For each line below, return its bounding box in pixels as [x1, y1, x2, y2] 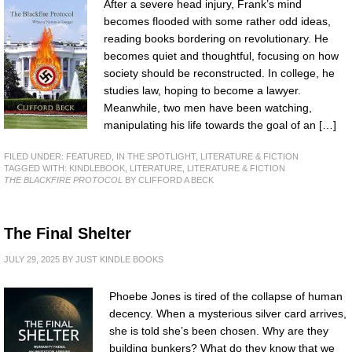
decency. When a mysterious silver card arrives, [109, 307, 346, 321]
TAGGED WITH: [4, 163, 69, 174]
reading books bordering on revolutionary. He [104, 31, 328, 45]
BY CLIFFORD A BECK [123, 175, 214, 185]
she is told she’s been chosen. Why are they [109, 324, 328, 338]
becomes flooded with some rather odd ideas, [104, 14, 331, 27]
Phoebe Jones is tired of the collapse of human [109, 290, 343, 303]
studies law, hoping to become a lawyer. [104, 83, 301, 97]
